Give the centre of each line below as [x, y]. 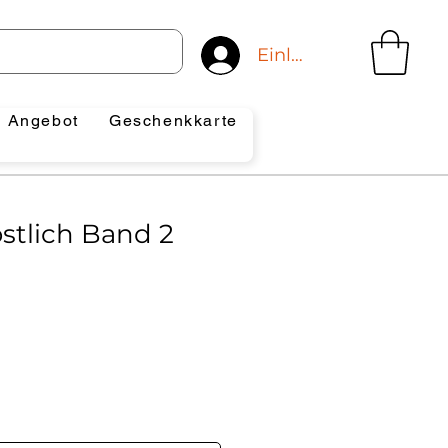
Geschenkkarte [173, 120]
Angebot [43, 120]
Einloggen [302, 54]
